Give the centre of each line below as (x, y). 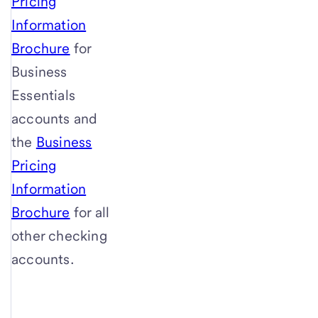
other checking (59, 235)
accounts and (55, 118)
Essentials (43, 95)
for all (90, 212)
